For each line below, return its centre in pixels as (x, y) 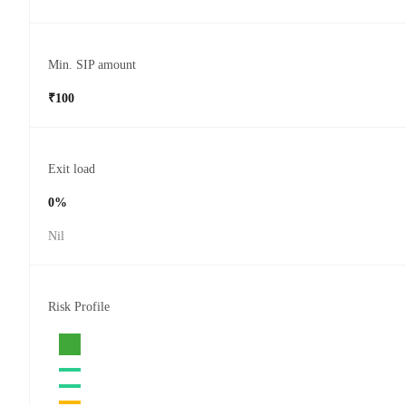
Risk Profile (79, 307)
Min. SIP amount (92, 65)
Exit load (72, 169)
